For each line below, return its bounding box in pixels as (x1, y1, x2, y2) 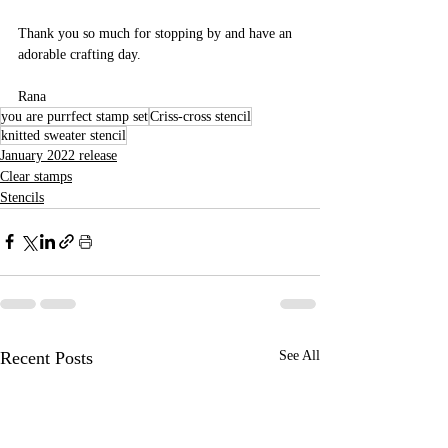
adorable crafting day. (18, 46, 141, 62)
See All (279, 347, 320, 363)
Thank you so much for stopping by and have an (18, 25, 296, 41)
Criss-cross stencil (150, 108, 251, 124)
